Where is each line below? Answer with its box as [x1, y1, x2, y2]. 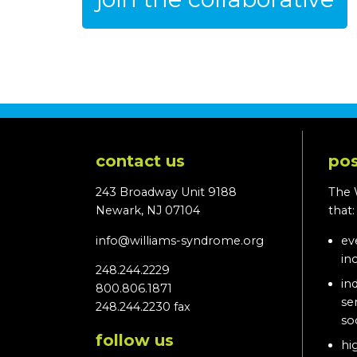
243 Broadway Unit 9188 [96, 185, 237, 200]
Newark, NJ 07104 [96, 203, 200, 218]
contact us [96, 151, 185, 171]
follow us [96, 331, 174, 350]
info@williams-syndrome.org [96, 233, 264, 248]
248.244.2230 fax [96, 300, 190, 314]
